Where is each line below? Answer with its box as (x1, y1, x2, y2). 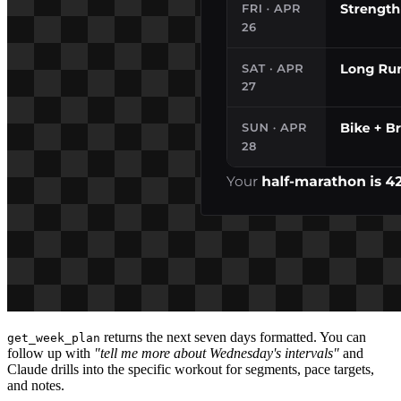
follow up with (7, 345, 94, 361)
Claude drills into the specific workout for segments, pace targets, (7, 361, 374, 377)
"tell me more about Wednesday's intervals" (94, 345, 339, 361)
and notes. (7, 377, 64, 393)
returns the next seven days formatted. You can (100, 328, 366, 345)
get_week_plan (7, 330, 100, 345)
